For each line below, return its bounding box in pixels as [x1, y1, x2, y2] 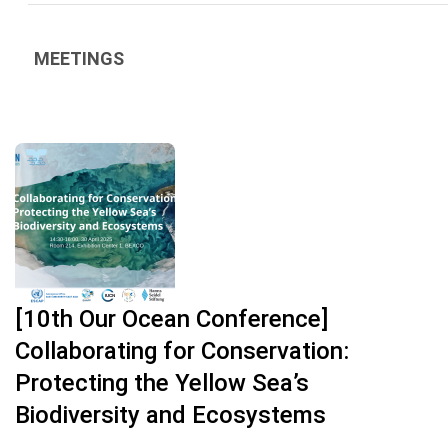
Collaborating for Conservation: [15, 337, 349, 365]
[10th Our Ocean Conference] [15, 305, 328, 333]
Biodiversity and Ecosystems [15, 401, 326, 429]
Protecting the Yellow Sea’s [15, 369, 309, 397]
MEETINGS [34, 48, 124, 69]
